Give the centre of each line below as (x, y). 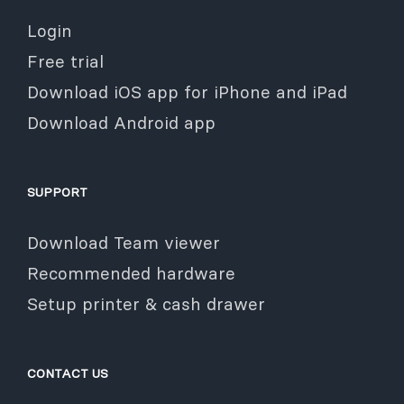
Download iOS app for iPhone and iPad (187, 92)
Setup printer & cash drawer (146, 303)
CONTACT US (68, 373)
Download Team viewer (124, 242)
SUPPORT (57, 192)
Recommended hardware (131, 273)
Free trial (65, 61)
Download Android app (121, 122)
